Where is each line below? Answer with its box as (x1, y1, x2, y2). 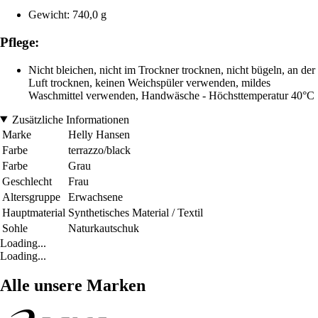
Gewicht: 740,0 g (28, 9, 106, 21)
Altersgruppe (2, 190, 60, 203)
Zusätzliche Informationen (11, 113, 129, 126)
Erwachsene (68, 190, 123, 203)
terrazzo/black (68, 143, 131, 156)
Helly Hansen (68, 128, 130, 141)
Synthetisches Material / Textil (68, 206, 203, 219)
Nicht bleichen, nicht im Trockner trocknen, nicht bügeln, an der (28, 63, 315, 76)
